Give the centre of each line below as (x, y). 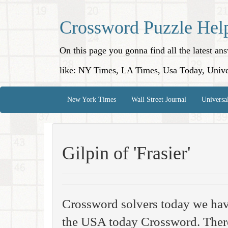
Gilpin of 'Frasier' (126, 153)
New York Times (92, 99)
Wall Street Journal (159, 99)
